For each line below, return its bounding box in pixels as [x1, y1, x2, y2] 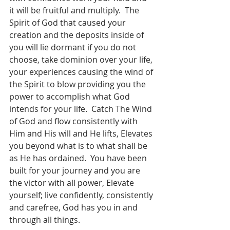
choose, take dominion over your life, [9, 53, 155, 65]
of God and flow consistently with [9, 115, 140, 127]
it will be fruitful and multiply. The [9, 4, 141, 16]
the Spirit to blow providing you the [9, 78, 148, 90]
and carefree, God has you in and [9, 201, 140, 213]
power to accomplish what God [9, 90, 132, 102]
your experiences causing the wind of [9, 66, 155, 78]
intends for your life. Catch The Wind [9, 103, 154, 114]
